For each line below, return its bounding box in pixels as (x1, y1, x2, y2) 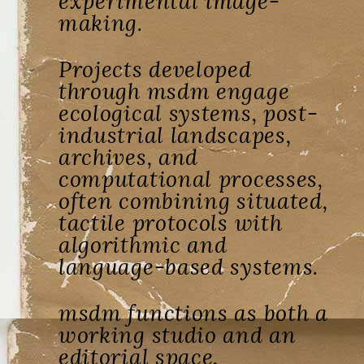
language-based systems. (58, 253, 319, 281)
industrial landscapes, (58, 121, 292, 149)
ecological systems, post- (58, 99, 318, 128)
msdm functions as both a (58, 299, 328, 327)
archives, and (58, 143, 199, 171)
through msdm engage (58, 77, 290, 106)
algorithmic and (58, 231, 227, 259)
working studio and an (58, 321, 297, 349)
